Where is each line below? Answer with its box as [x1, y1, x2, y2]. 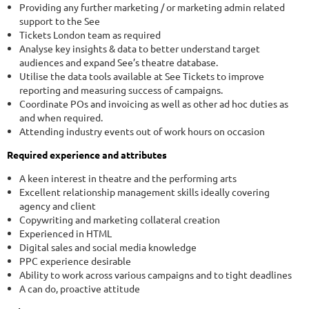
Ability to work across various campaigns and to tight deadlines [19, 268, 292, 281]
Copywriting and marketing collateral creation [19, 213, 220, 226]
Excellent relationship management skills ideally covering [19, 186, 270, 199]
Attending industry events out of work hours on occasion [19, 125, 265, 138]
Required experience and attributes [7, 148, 167, 161]
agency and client [19, 199, 96, 212]
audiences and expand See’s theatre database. [19, 56, 218, 69]
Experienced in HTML [19, 227, 112, 240]
